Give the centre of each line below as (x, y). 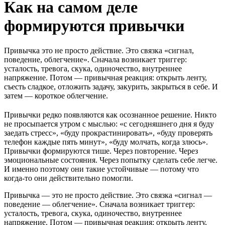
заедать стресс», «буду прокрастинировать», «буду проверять (108, 133)
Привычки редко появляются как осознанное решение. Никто (110, 115)
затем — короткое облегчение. (56, 95)
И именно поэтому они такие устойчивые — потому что (101, 169)
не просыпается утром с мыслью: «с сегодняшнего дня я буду (109, 124)
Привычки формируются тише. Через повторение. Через (101, 151)
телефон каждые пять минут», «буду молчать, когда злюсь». (106, 142)
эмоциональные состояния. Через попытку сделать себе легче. (111, 160)
